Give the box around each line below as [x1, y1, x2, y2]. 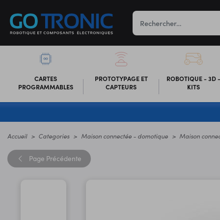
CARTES [34, 74, 57, 82]
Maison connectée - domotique [81, 131, 168, 140]
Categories [38, 131, 70, 140]
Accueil [7, 131, 27, 140]
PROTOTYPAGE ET [94, 74, 148, 82]
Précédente [46, 153, 82, 163]
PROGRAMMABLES [18, 82, 73, 91]
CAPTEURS [106, 82, 137, 91]
